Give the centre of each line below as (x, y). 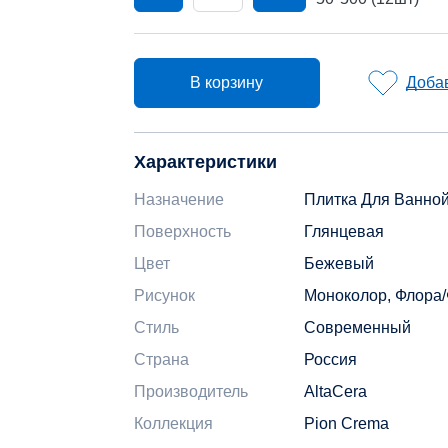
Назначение (179, 199)
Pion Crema (346, 423)
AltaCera (335, 391)
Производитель (191, 391)
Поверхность (182, 231)
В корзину (227, 82)
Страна (161, 359)
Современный (357, 327)
